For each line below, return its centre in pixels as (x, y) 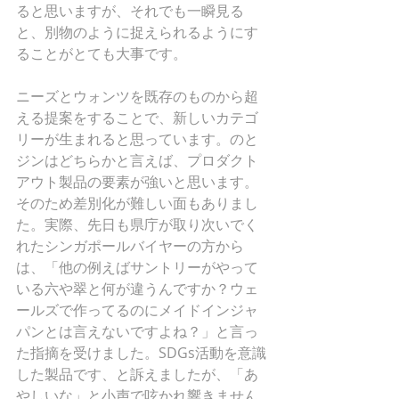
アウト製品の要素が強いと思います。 (137, 182)
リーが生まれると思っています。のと (137, 139)
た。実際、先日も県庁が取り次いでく (137, 224)
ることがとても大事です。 (102, 53)
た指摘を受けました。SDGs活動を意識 (141, 353)
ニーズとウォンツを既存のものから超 (137, 96)
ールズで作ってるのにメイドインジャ (137, 310)
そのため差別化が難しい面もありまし (137, 203)
